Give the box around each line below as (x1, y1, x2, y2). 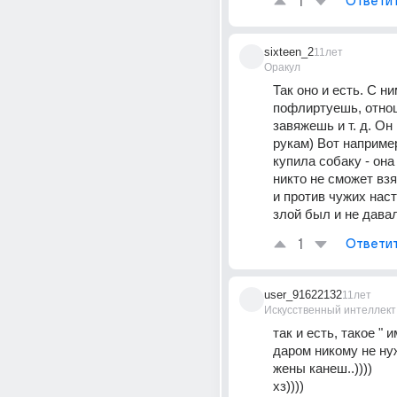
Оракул (264, 61, 300, 74)
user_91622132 (264, 288, 342, 301)
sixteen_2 (264, 45, 314, 58)
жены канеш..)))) (273, 361, 372, 376)
